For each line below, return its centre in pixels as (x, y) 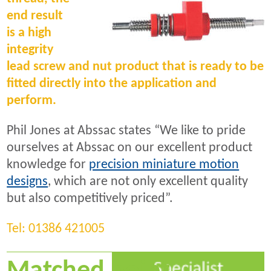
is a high (29, 33)
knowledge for (48, 165)
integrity (30, 50)
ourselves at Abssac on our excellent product (130, 148)
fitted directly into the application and (112, 83)
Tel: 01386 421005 (56, 229)
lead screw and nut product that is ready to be (135, 67)
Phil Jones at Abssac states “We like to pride (126, 131)
